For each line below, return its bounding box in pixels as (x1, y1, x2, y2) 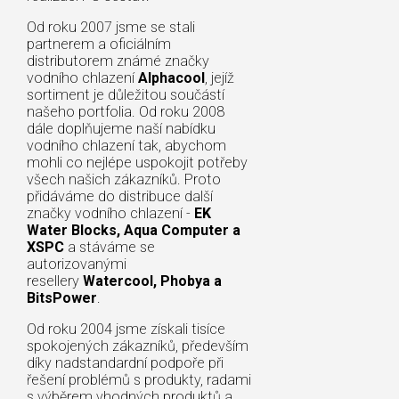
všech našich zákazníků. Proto (27, 170, 221, 188)
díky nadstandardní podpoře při (27, 354, 224, 371)
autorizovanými (27, 255, 126, 273)
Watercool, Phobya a (83, 272, 222, 289)
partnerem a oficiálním (27, 35, 171, 53)
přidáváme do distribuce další (27, 187, 213, 205)
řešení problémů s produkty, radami (27, 370, 251, 388)
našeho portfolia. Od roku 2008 (27, 102, 224, 120)
